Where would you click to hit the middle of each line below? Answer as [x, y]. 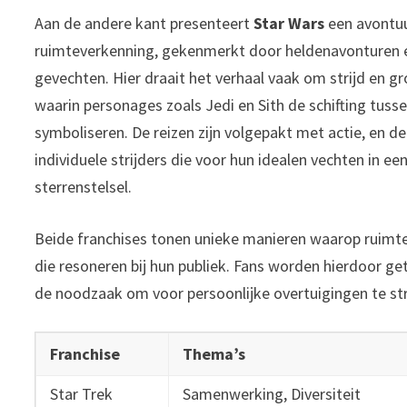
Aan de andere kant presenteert [144, 24]
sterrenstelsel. [84, 187]
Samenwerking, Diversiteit [272, 394]
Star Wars [289, 24]
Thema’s [214, 354]
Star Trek [82, 394]
